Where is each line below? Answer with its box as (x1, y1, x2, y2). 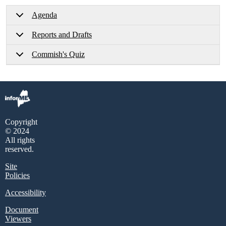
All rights (5, 135, 35, 144)
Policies (5, 171, 30, 180)
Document (5, 205, 38, 214)
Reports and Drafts (32, 30, 92, 39)
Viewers (5, 214, 31, 223)
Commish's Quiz (32, 49, 85, 59)
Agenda (32, 10, 57, 19)
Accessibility (5, 188, 46, 197)
